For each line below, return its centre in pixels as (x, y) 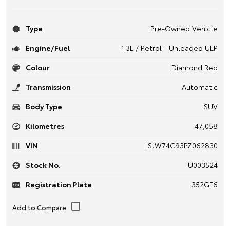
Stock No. (42, 165)
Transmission (47, 87)
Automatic (200, 87)
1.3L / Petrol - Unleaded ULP (169, 47)
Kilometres (44, 126)
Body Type (43, 106)
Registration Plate (58, 184)
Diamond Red (195, 67)
